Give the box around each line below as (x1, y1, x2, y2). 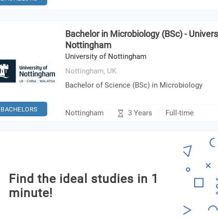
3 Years (128, 109, 152, 117)
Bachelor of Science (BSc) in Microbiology (65, 81, 202, 90)
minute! (9, 186, 53, 200)
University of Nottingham (65, 52, 146, 61)
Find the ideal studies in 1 (9, 172, 159, 186)
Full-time (165, 109, 194, 118)
